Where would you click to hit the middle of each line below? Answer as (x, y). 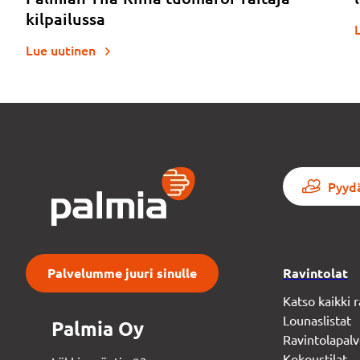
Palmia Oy (98, 328)
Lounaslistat (317, 319)
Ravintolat (315, 272)
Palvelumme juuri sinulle (122, 272)
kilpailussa (65, 18)
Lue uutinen (62, 49)
